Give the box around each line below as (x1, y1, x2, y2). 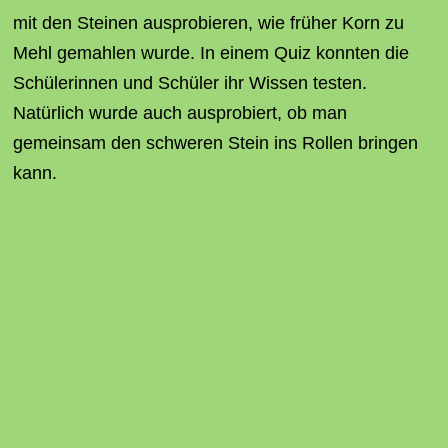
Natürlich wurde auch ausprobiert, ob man (12, 103, 347, 123)
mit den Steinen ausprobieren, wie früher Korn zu (12, 13, 404, 33)
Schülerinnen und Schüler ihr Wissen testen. (12, 73, 367, 93)
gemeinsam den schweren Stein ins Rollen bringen (12, 133, 418, 153)
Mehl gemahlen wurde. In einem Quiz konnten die (12, 43, 409, 63)
